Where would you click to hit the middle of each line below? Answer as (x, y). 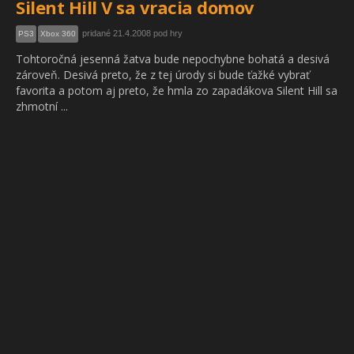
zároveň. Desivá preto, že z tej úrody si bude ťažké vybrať (163, 75)
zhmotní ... (42, 106)
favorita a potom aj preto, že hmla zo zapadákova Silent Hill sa (177, 90)
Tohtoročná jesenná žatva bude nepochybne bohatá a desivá (173, 59)
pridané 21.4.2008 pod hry (132, 33)
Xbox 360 (58, 34)
